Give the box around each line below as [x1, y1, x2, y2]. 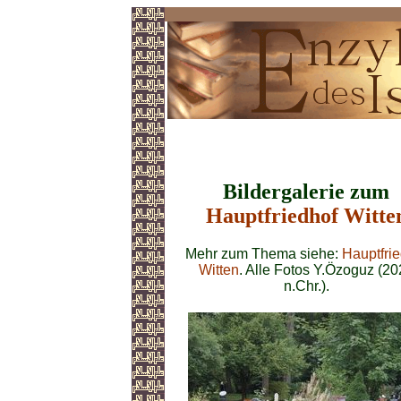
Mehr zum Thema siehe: [184, 245, 342, 261]
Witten [198, 261, 239, 277]
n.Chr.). [283, 277, 329, 294]
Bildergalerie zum [223, 180, 389, 203]
